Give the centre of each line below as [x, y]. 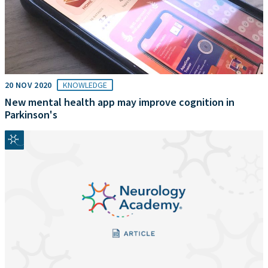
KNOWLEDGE [85, 85]
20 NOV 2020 [28, 85]
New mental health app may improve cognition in [120, 102]
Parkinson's [31, 114]
